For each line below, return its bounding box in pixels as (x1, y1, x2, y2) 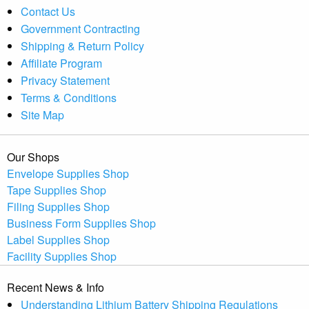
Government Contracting (21, 20, 140, 37)
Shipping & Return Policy (21, 37, 144, 54)
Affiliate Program (21, 54, 102, 71)
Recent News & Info (7, 279, 104, 295)
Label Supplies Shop (7, 231, 110, 248)
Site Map (21, 106, 64, 123)
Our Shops (7, 148, 59, 165)
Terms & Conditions (21, 89, 117, 106)
